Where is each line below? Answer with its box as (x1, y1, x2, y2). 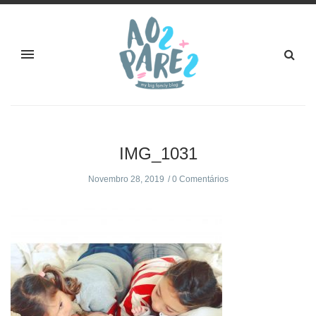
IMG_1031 (119, 144, 197, 164)
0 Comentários (171, 174, 229, 185)
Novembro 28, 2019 (87, 174, 164, 185)
